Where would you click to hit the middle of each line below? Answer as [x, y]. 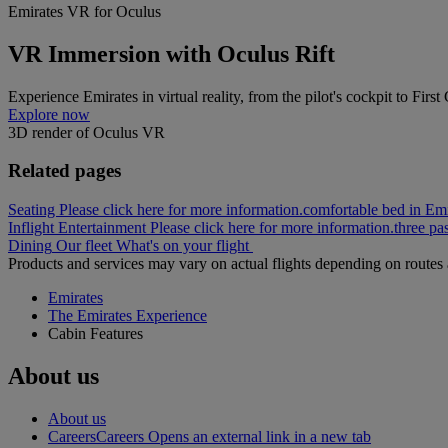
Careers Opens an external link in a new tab [233, 436]
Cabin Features [95, 334]
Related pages [64, 171]
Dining [30, 246]
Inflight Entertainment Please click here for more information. [201, 228]
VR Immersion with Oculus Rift [171, 53]
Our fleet [84, 246]
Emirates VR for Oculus [84, 11]
